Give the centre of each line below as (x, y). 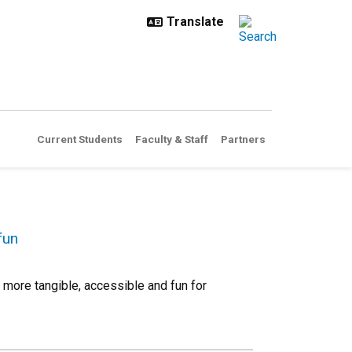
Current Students (80, 139)
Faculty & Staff (172, 139)
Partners (243, 139)
